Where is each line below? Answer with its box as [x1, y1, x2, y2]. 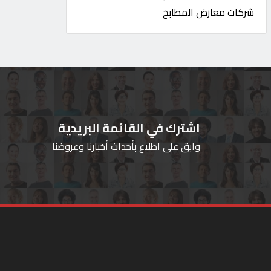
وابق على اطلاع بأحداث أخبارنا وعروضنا [52, 137, 200, 155]
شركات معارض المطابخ [163, 3, 255, 21]
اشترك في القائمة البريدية [58, 117, 200, 139]
